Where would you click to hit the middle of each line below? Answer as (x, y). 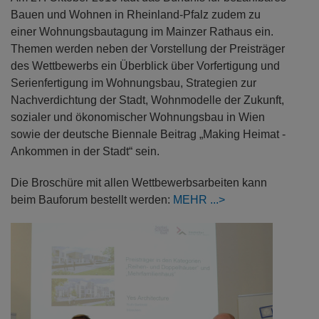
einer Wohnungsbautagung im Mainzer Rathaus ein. (142, 32)
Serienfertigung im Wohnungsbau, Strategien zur (134, 83)
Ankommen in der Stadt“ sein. (85, 152)
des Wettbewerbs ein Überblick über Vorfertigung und (145, 66)
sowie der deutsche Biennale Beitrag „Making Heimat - (148, 135)
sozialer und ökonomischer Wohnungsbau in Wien (138, 117)
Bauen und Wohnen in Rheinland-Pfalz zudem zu (136, 15)
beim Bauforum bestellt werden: (92, 200)
